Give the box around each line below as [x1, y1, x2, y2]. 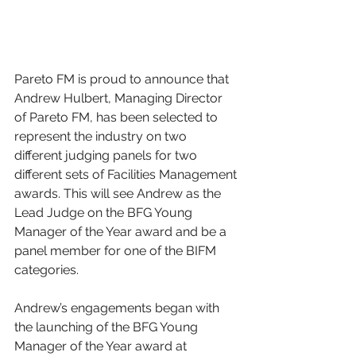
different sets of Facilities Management [14, 167, 240, 183]
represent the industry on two [14, 129, 190, 145]
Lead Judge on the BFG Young [14, 205, 195, 221]
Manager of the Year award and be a [14, 224, 230, 240]
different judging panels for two [14, 148, 200, 164]
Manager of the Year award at [14, 339, 190, 354]
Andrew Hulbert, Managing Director [14, 91, 226, 106]
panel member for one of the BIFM [14, 243, 219, 259]
